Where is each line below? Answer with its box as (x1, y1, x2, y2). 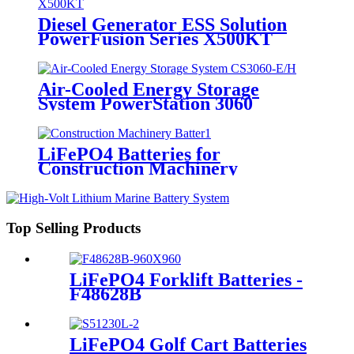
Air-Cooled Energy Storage (38, 78, 259, 100)
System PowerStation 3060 (38, 92, 253, 114)
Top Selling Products (6, 220, 141, 237)
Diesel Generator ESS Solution (38, 13, 287, 35)
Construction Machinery (38, 157, 238, 179)
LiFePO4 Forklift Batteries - (70, 269, 303, 290)
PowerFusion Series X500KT (38, 28, 273, 49)
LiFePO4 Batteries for (38, 143, 220, 164)
